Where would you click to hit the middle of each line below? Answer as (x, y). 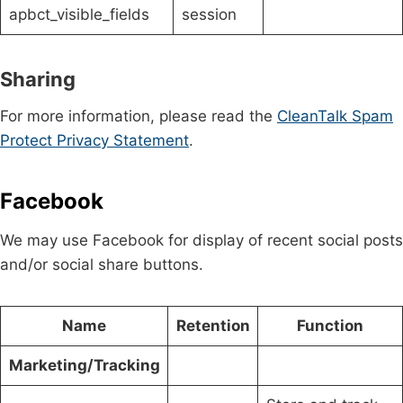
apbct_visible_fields (79, 14)
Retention (213, 325)
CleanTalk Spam (335, 116)
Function (330, 325)
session (209, 14)
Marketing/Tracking (84, 365)
